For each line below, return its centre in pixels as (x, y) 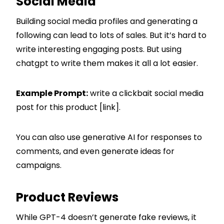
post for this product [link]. (68, 107)
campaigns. (39, 165)
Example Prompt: (52, 93)
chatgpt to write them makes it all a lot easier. (107, 63)
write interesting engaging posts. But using (99, 49)
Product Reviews (67, 197)
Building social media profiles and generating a (107, 21)
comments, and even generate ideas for (95, 151)
